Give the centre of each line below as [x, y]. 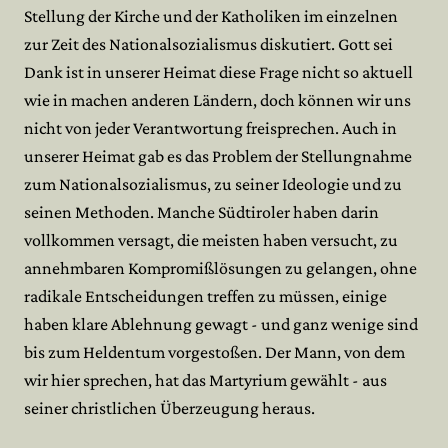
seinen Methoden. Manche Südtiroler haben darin [201, 212]
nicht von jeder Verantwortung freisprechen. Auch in [210, 128]
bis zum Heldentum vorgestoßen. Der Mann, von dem [214, 352]
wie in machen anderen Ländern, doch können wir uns [217, 100]
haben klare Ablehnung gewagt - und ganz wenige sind [221, 324]
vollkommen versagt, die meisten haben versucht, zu [211, 240]
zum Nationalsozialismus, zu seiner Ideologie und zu [213, 184]
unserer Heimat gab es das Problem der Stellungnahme [218, 156]
